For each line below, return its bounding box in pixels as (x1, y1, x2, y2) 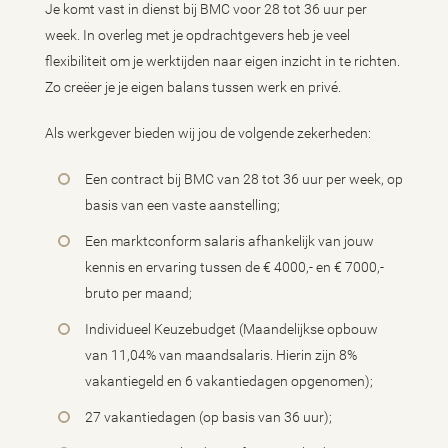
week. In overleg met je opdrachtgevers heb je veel (45, 27, 350, 44)
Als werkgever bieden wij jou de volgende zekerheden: (45, 125, 371, 142)
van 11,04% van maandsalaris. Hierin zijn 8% (85, 347, 357, 364)
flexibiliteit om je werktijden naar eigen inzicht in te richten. (45, 53, 400, 70)
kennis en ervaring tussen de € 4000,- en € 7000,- (85, 259, 384, 276)
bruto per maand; (85, 285, 192, 302)
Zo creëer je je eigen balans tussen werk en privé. (45, 79, 341, 96)
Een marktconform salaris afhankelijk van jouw (85, 233, 374, 250)
